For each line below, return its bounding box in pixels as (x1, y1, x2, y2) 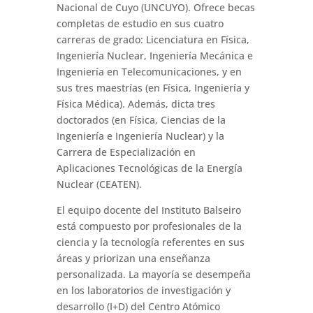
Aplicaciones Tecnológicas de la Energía (56, 161, 242, 175)
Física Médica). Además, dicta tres (56, 97, 215, 111)
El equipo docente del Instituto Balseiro (56, 203, 241, 217)
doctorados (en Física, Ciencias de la (56, 113, 226, 127)
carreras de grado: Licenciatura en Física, (56, 33, 249, 47)
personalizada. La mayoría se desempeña (56, 268, 251, 282)
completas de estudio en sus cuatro (56, 17, 224, 31)
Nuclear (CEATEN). (56, 177, 142, 191)
